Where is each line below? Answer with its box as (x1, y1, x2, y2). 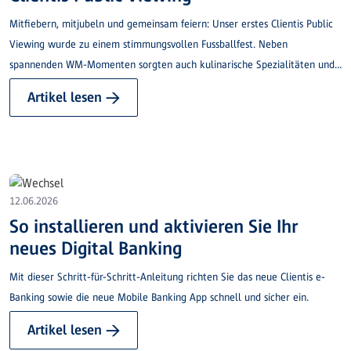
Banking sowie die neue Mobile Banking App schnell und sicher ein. (9, 291, 309, 304)
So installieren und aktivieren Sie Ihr (9, 215, 298, 237)
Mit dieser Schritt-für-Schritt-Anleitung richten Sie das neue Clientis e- (9, 271, 325, 284)
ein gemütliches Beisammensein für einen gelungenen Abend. (9, 78, 284, 91)
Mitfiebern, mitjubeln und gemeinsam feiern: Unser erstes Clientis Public (9, 17, 333, 30)
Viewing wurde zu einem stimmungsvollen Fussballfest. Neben (9, 38, 288, 50)
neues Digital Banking (9, 237, 182, 259)
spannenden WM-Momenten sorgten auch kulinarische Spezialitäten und (9, 58, 335, 71)
